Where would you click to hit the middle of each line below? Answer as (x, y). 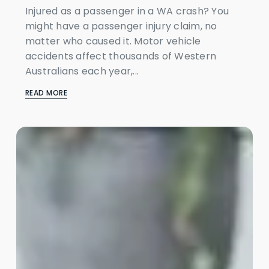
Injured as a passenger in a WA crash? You (127, 11)
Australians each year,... (82, 71)
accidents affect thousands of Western (121, 56)
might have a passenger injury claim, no (121, 26)
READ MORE (46, 93)
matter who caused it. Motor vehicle (113, 41)
